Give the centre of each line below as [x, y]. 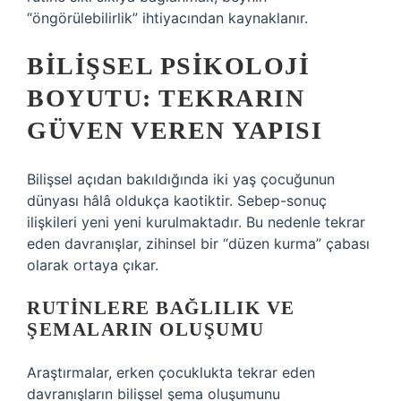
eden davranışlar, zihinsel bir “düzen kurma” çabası [198, 243]
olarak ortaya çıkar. [93, 265]
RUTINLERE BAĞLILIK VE [161, 308]
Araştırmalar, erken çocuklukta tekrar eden [171, 372]
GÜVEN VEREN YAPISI [175, 130]
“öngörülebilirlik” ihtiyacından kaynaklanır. [167, 18]
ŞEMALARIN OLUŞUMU [146, 329]
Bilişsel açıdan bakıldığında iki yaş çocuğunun [181, 179]
